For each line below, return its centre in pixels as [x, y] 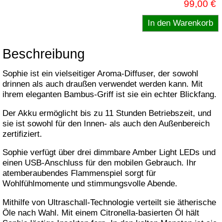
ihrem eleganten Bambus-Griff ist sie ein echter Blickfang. [110, 94]
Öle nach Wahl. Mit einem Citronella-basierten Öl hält [101, 213]
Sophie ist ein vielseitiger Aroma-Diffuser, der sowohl [100, 74]
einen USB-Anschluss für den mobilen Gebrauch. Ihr [99, 163]
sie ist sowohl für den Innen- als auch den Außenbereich [106, 123]
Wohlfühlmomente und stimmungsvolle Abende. [90, 184]
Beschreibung [44, 54]
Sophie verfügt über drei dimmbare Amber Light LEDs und [109, 153]
